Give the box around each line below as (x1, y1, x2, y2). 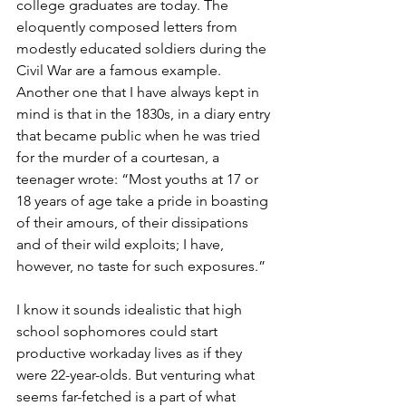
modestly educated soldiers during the (16, 40, 270, 58)
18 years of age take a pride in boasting (16, 192, 272, 210)
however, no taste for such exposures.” (16, 257, 266, 275)
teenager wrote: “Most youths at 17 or (16, 170, 262, 188)
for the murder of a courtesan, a (16, 149, 223, 167)
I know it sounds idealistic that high (16, 301, 246, 319)
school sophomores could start (16, 323, 221, 341)
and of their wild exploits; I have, (16, 236, 227, 254)
